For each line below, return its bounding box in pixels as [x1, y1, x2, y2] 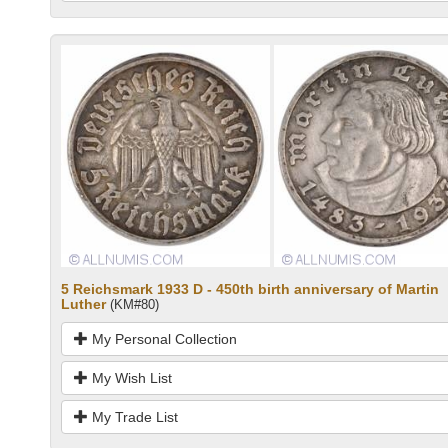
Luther [61, 295, 106, 312]
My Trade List [88, 408, 178, 425]
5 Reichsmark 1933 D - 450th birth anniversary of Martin [61, 280, 439, 297]
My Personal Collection [88, 330, 237, 347]
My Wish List [88, 369, 172, 386]
